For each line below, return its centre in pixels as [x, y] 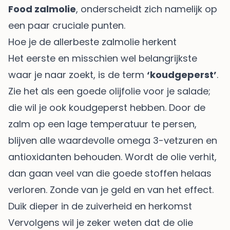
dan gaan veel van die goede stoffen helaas [110, 173]
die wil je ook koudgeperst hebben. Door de [107, 107]
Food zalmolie [42, 9]
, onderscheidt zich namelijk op [147, 9]
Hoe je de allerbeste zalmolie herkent [92, 42]
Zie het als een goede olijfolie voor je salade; [109, 91]
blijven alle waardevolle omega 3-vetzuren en [113, 140]
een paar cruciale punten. [67, 25]
